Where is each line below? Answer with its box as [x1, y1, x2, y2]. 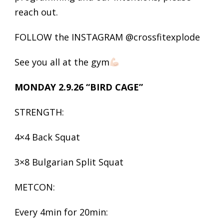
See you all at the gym [14, 56, 109, 68]
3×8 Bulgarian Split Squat [14, 156, 123, 168]
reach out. [14, 6, 58, 18]
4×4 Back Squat [14, 131, 80, 143]
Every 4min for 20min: [14, 206, 108, 218]
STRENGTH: [14, 106, 64, 118]
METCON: [14, 181, 55, 193]
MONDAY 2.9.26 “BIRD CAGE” [14, 81, 143, 93]
